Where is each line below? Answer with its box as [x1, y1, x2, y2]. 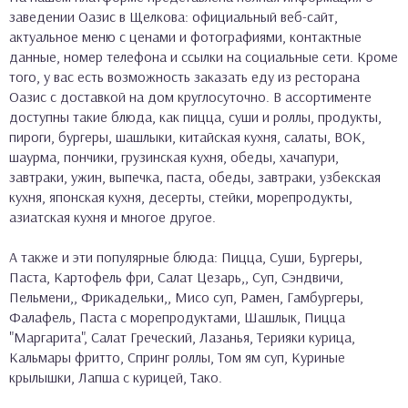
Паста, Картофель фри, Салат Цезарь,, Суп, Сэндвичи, [9, 267, 343, 286]
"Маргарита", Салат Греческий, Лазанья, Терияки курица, [9, 327, 355, 346]
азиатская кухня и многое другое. [9, 207, 216, 226]
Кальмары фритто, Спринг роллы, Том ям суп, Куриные [9, 347, 345, 366]
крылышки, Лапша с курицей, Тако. [9, 367, 222, 386]
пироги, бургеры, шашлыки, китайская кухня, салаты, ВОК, [9, 127, 365, 146]
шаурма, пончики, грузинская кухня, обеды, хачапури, [9, 147, 339, 166]
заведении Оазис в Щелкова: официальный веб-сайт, [9, 6, 338, 25]
